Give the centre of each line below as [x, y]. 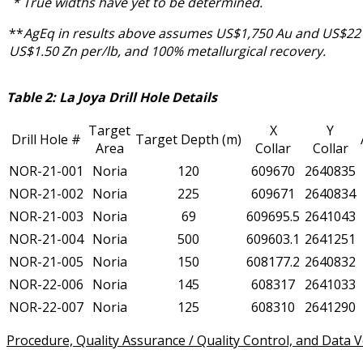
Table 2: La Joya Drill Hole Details [112, 98]
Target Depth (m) [188, 140]
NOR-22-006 [46, 285]
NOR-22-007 [46, 307]
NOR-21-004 [46, 239]
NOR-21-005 [46, 262]
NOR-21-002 [46, 194]
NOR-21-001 [46, 171]
